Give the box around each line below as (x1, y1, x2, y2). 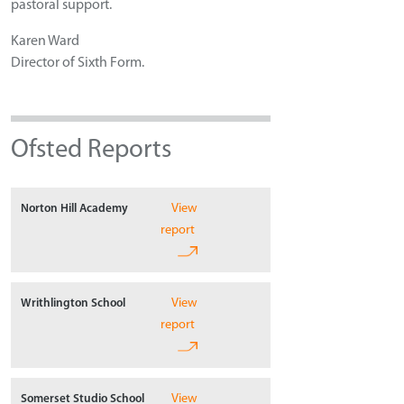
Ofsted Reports (11, 136, 171, 163)
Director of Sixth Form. (11, 55, 144, 70)
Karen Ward (11, 33, 79, 49)
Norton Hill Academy (21, 202, 129, 215)
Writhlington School (21, 298, 126, 310)
